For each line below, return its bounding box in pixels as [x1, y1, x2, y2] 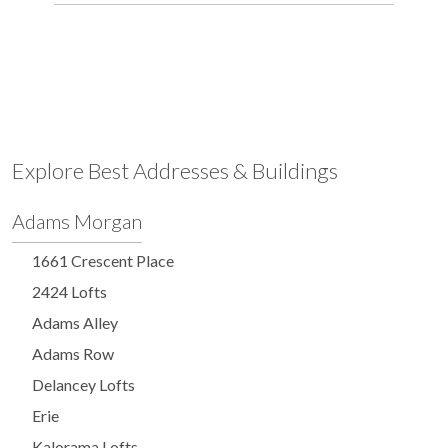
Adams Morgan [12, 209, 142, 233]
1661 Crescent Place [32, 251, 174, 270]
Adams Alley [32, 313, 118, 332]
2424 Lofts [32, 282, 107, 301]
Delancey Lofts [32, 375, 135, 394]
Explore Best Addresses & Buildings [12, 157, 338, 184]
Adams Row [32, 344, 114, 363]
